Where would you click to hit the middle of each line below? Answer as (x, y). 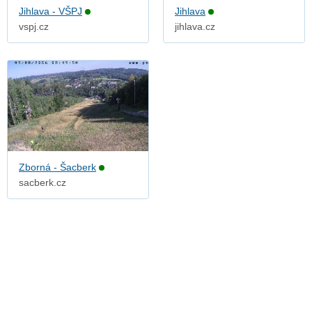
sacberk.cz (42, 182)
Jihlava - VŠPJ (50, 11)
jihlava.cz (195, 26)
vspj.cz (34, 26)
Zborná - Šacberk (57, 167)
